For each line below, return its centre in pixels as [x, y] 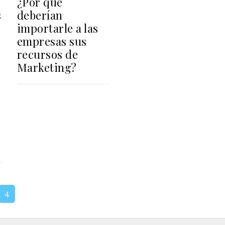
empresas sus [52, 41]
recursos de [47, 54]
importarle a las [58, 28]
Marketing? [47, 67]
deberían [40, 15]
